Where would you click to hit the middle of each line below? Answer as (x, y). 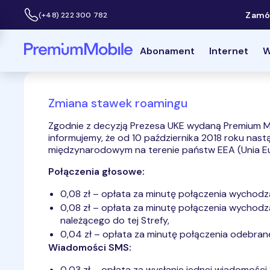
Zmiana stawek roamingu (118, 103)
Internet (229, 51)
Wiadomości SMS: (90, 247)
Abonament (167, 51)
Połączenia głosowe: (96, 171)
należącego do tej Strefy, (115, 220)
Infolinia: (39, 19)
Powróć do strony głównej (82, 48)
